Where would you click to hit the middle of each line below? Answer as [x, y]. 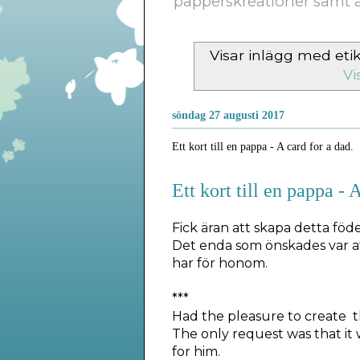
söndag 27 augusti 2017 [228, 116]
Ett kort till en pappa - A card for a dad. [262, 147]
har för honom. [219, 263]
